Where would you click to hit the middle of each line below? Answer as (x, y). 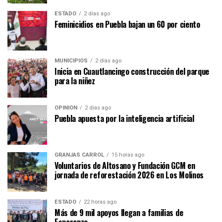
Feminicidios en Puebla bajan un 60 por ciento (127, 25)
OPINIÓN (66, 108)
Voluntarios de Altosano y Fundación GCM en (125, 166)
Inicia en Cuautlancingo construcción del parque (132, 72)
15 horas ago (128, 155)
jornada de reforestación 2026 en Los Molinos (129, 175)
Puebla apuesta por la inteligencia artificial (124, 119)
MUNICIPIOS (71, 61)
